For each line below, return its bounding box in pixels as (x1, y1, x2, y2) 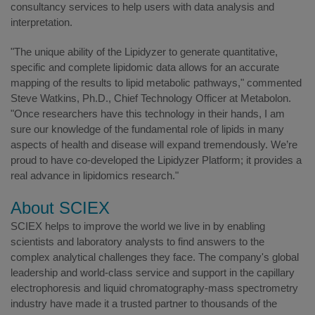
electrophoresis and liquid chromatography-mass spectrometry (11, 282, 298, 294)
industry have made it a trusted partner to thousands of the (11, 297, 277, 309)
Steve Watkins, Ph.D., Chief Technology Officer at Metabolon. (11, 92, 291, 104)
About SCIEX (11, 198, 110, 217)
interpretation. (11, 16, 72, 28)
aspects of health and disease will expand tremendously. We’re (11, 139, 297, 150)
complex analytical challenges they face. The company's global (11, 251, 299, 263)
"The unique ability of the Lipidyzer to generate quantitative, (11, 46, 278, 58)
